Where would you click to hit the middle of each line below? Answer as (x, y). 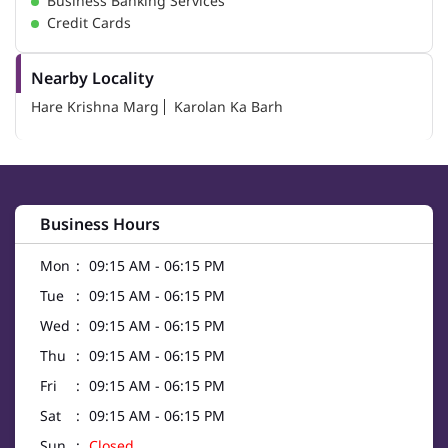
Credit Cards (89, 23)
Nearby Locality (92, 78)
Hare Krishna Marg (95, 107)
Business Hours (100, 224)
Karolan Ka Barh (228, 107)
